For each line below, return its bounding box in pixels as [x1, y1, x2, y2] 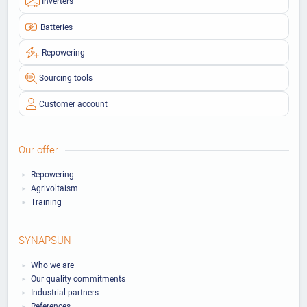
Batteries [40, 21, 73, 32]
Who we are [30, 259, 74, 270]
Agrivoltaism [30, 182, 78, 193]
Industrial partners [30, 286, 99, 297]
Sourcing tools [38, 72, 93, 84]
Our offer [19, 143, 58, 156]
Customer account [38, 97, 108, 109]
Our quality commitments [30, 273, 125, 284]
